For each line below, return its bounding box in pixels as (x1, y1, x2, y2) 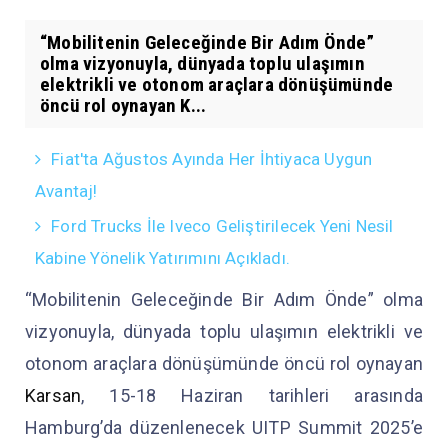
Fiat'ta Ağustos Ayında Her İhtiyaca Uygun (51, 148, 373, 169)
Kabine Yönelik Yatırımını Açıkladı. (35, 247, 290, 268)
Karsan (25, 384, 82, 406)
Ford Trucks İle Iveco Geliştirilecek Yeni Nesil (51, 215, 394, 236)
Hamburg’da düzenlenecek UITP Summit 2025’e (25, 416, 423, 438)
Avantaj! (35, 180, 98, 201)
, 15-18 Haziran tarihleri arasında (81, 384, 423, 406)
